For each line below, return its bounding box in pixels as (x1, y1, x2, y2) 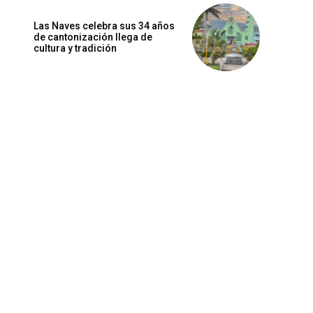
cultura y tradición (34, 43, 117, 54)
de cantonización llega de (34, 31, 152, 43)
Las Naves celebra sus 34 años (34, 20, 175, 32)
